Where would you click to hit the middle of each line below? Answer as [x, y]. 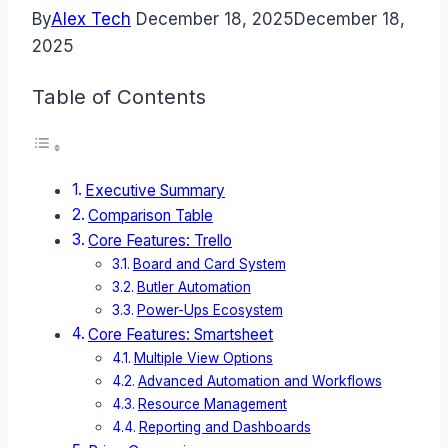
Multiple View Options [203, 358]
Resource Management [212, 404]
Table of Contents [119, 96]
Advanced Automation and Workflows [259, 381]
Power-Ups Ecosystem [209, 310]
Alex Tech [91, 19]
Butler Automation [193, 287]
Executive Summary [155, 191]
